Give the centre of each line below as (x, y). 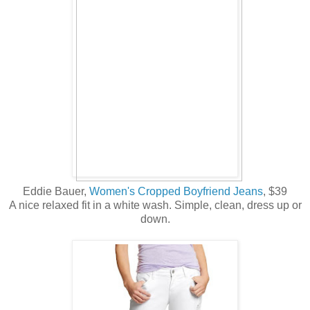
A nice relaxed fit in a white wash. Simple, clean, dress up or (155, 206)
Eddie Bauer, (56, 192)
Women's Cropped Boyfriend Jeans (176, 192)
